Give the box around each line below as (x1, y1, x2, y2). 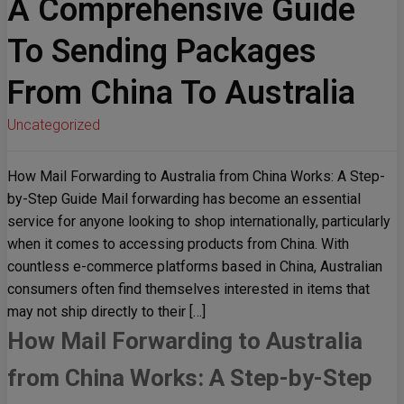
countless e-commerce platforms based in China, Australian (7, 258, 382, 276)
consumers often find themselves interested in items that (7, 280, 370, 298)
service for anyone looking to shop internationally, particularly (7, 213, 390, 231)
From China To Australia (7, 74, 355, 112)
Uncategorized (7, 116, 100, 133)
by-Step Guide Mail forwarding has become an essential (7, 190, 361, 208)
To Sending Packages (7, 32, 317, 70)
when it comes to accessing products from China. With (7, 235, 349, 253)
